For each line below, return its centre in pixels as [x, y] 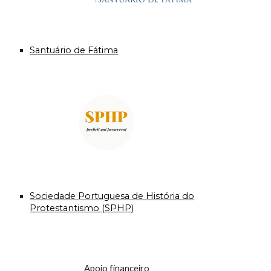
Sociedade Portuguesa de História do [112, 196]
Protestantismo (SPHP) [82, 208]
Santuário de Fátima [74, 50]
